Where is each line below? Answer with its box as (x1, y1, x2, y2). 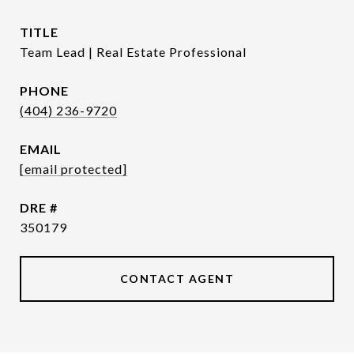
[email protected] (20, 161, 127, 176)
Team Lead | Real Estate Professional (20, 44, 247, 59)
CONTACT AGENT (119, 272, 235, 285)
